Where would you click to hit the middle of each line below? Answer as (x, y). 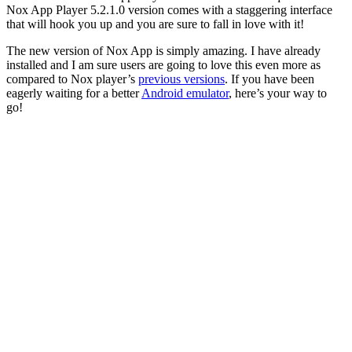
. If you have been (269, 79)
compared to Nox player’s (72, 79)
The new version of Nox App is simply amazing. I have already (163, 51)
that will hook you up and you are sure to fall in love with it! (155, 24)
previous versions (181, 79)
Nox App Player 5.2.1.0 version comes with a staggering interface (169, 10)
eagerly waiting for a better (74, 93)
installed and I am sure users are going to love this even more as (163, 65)
